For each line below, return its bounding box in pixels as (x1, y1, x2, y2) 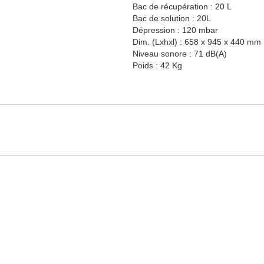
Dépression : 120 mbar (133, 25, 218, 35)
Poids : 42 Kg (133, 61, 182, 71)
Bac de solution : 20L (133, 14, 211, 24)
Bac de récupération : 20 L (133, 2, 232, 12)
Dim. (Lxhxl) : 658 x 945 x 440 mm (133, 37, 261, 47)
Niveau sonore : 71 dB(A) (133, 49, 227, 59)
